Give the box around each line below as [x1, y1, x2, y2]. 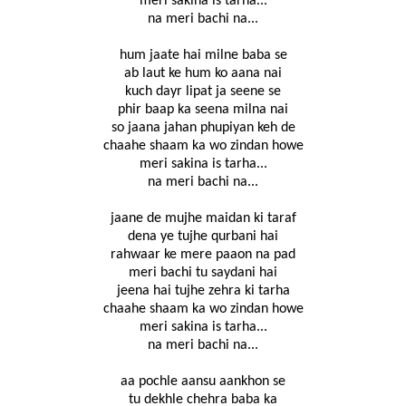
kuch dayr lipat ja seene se [125, 84, 281, 100]
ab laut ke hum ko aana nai [124, 66, 282, 82]
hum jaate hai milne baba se [119, 48, 287, 63]
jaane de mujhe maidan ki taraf [110, 211, 296, 227]
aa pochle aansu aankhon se [121, 374, 285, 390]
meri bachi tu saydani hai [129, 266, 277, 281]
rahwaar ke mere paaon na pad [111, 247, 295, 263]
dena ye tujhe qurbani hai [128, 229, 278, 245]
